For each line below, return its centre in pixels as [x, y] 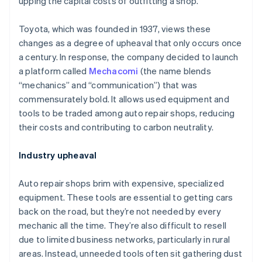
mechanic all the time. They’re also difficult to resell [123, 225]
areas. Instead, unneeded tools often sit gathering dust [131, 253]
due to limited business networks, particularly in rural [125, 239]
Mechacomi [113, 71]
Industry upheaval [58, 155]
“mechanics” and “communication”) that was [108, 85]
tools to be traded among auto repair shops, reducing [127, 113]
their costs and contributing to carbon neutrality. [116, 127]
